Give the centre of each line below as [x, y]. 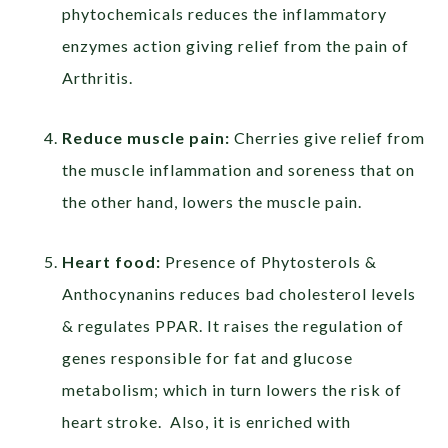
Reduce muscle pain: [146, 137]
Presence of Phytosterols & [269, 261]
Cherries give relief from [328, 137]
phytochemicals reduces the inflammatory [225, 13]
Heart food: [112, 261]
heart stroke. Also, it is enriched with [207, 421]
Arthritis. [98, 77]
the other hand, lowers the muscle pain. [212, 201]
